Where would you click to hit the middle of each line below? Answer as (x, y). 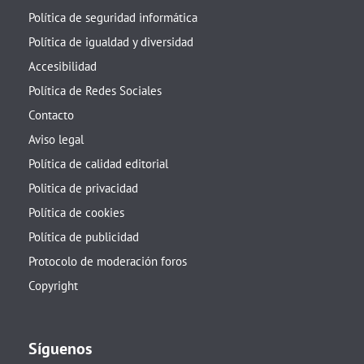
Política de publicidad (84, 237)
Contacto (51, 115)
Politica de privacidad (83, 188)
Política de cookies (76, 212)
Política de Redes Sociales (95, 91)
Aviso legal (56, 139)
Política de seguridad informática (113, 17)
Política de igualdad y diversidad (111, 42)
